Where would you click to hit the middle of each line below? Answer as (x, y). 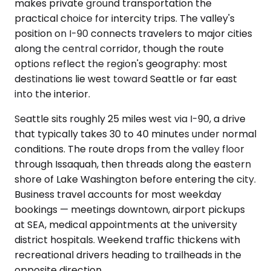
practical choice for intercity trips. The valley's (125, 18)
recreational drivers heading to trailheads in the (128, 255)
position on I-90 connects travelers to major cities (133, 34)
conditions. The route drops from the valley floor (129, 149)
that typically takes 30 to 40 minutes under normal (135, 134)
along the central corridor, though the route (119, 49)
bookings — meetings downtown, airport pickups (130, 210)
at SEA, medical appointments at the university (126, 225)
